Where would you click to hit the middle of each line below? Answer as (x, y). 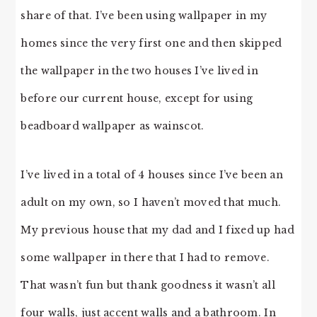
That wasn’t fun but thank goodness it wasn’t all (148, 285)
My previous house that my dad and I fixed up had (157, 230)
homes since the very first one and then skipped (151, 43)
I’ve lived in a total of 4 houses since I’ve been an (152, 174)
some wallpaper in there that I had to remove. (145, 257)
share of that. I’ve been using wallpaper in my (144, 15)
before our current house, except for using (137, 98)
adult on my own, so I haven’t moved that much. (151, 202)
